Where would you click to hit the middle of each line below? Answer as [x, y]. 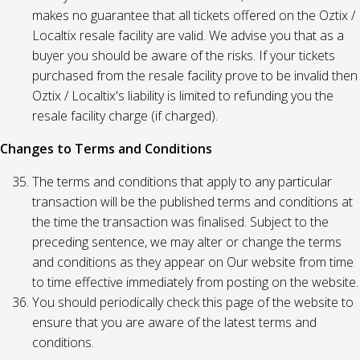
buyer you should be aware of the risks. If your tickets [184, 55]
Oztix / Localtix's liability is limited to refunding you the [183, 96]
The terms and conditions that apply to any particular [182, 182]
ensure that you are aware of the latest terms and [174, 322]
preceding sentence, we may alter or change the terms [187, 242]
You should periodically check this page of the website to [193, 302]
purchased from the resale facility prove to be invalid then [195, 76]
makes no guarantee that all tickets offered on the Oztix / [194, 15]
